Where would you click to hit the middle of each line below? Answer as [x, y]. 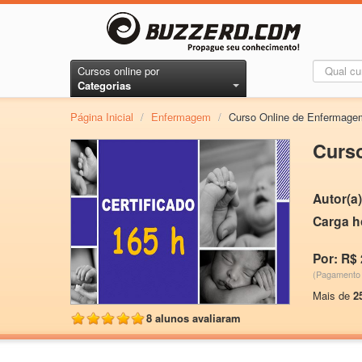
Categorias [104, 85]
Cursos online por [118, 71]
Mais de [333, 295]
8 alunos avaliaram [194, 318]
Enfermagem [181, 117]
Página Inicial [102, 117]
